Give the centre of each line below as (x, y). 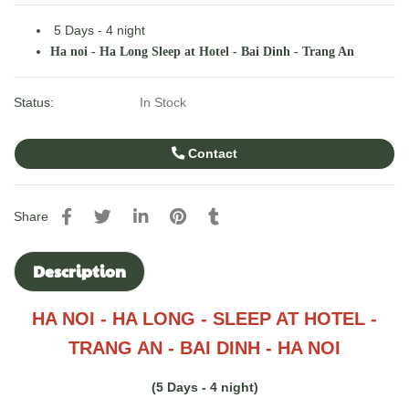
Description (79, 272)
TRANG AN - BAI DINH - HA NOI (204, 348)
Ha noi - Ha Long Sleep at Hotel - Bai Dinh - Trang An (202, 52)
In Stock (163, 103)
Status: (36, 103)
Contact (211, 154)
